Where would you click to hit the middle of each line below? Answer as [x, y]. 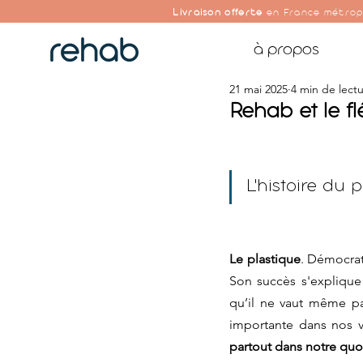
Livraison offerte [218, 13]
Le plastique [265, 258]
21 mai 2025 [258, 89]
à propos [286, 50]
